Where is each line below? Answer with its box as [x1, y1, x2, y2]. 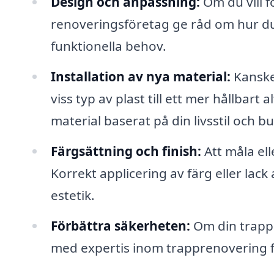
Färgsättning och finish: [50, 142, 201, 160]
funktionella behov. [50, 37, 166, 55]
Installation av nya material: [50, 67, 231, 85]
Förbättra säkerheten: [50, 217, 190, 234]
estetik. [50, 186, 95, 204]
